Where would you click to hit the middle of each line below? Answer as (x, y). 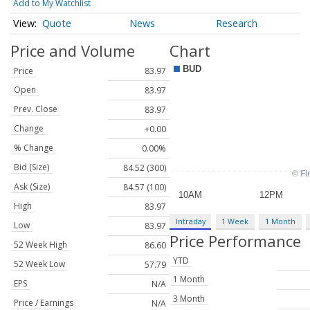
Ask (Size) (32, 187)
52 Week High (40, 245)
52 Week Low (39, 264)
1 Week (235, 221)
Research (237, 24)
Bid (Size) (31, 167)
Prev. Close (36, 109)
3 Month (189, 299)
